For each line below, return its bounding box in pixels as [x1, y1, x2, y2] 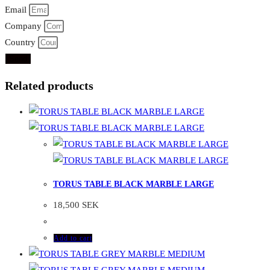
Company [5, 21, 44, 31]
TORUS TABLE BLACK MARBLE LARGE [53, 179, 214, 189]
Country [5, 37, 38, 48]
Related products [5, 78, 93, 92]
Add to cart [54, 234, 92, 243]
